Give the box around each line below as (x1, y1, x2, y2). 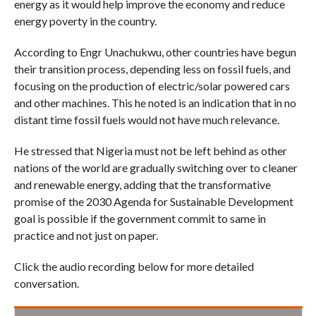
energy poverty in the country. (13, 14, 157, 28)
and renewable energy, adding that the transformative (13, 178, 271, 192)
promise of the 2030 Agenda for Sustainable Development (13, 195, 293, 209)
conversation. (13, 276, 79, 291)
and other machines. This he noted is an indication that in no (13, 96, 296, 110)
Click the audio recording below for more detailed (13, 260, 254, 274)
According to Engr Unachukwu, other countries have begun (13, 45, 296, 59)
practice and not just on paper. (13, 229, 158, 243)
